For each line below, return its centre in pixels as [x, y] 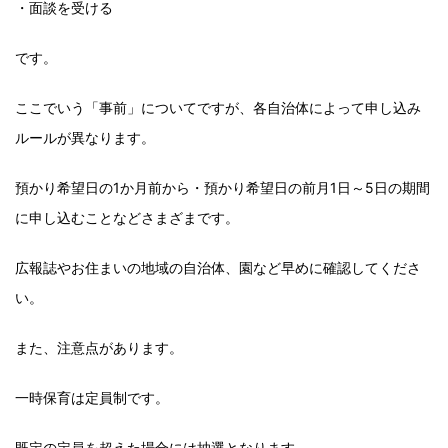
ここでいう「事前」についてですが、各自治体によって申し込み [218, 107]
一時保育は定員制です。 [92, 397]
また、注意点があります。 [99, 347]
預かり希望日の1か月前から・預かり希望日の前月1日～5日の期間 [222, 187]
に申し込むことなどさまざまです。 [127, 217]
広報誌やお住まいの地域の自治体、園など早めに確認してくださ [218, 267]
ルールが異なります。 [85, 137]
